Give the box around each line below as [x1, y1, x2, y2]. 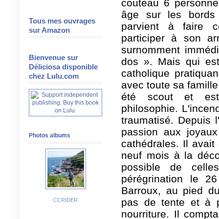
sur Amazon [29, 26, 70, 34]
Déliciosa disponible [29, 63, 98, 71]
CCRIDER [53, 197, 78, 203]
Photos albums [29, 132, 70, 139]
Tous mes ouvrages [29, 17, 95, 25]
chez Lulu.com [29, 72, 79, 80]
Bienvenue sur [29, 53, 78, 62]
